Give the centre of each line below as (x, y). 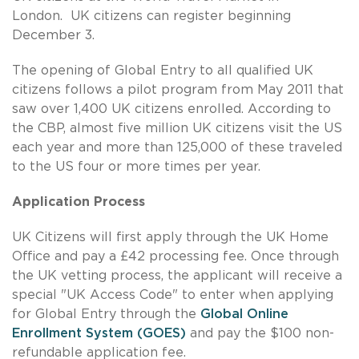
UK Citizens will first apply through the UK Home (170, 237)
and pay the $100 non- (260, 333)
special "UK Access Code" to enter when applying (173, 294)
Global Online (244, 314)
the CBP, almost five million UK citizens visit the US (177, 128)
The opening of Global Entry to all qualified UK (163, 70)
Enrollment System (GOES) (99, 333)
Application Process (79, 202)
